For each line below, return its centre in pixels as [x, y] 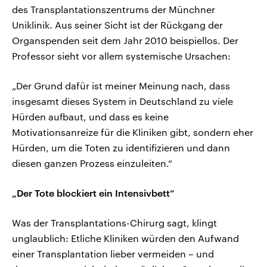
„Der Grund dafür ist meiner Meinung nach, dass [121, 86]
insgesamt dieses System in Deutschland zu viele [122, 101]
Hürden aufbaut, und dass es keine [90, 117]
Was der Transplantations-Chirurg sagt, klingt [114, 223]
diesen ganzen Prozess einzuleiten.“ [92, 163]
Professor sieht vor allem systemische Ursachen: [121, 56]
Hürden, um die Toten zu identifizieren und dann [121, 148]
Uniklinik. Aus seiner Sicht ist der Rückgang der [117, 25]
